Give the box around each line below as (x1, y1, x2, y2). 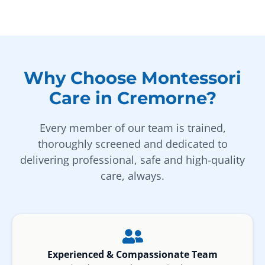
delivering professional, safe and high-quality (20, 153, 245, 167)
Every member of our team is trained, (39, 121, 226, 135)
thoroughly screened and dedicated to (37, 137, 228, 151)
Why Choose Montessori (24, 67, 241, 89)
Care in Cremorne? (49, 88, 216, 109)
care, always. (101, 169, 164, 183)
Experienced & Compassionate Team (47, 248, 218, 261)
